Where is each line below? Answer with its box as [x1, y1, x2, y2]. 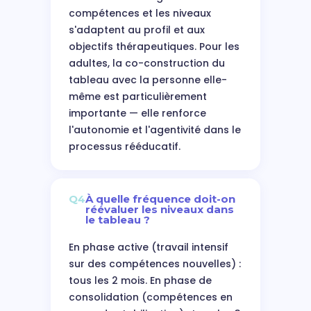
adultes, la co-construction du [68, 56, 225, 70]
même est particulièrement [68, 90, 207, 103]
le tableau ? [85, 213, 150, 226]
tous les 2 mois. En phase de [68, 274, 212, 287]
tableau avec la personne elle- [68, 73, 227, 87]
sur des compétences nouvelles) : [68, 257, 241, 271]
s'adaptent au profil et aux [68, 23, 205, 37]
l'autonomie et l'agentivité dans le [68, 123, 241, 137]
